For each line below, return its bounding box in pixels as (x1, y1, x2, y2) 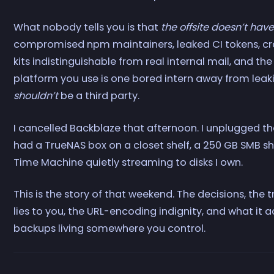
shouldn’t (13, 89, 59, 103)
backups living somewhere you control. (13, 221, 206, 236)
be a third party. (58, 89, 140, 103)
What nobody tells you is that (13, 20, 161, 35)
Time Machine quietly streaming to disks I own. (13, 155, 243, 169)
